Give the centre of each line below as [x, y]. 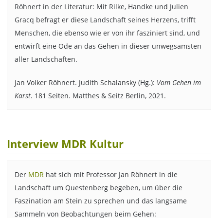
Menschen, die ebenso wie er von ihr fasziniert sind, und [107, 33]
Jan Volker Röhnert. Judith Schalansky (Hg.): [85, 83]
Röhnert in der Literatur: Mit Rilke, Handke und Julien [101, 6]
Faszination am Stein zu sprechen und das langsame [100, 201]
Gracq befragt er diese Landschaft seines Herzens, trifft [105, 19]
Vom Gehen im [179, 83]
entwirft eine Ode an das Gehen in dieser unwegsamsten [108, 46]
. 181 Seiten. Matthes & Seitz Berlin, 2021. [98, 96]
